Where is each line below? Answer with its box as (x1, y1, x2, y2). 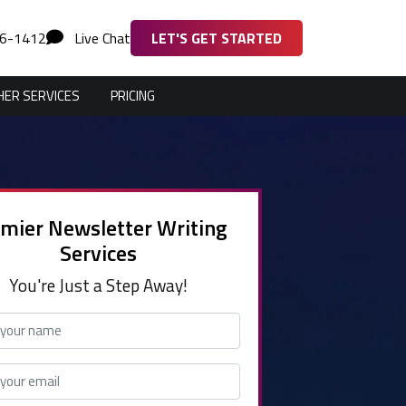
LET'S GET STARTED (151, 27, 282, 50)
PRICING (111, 85, 155, 107)
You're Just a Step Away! (8, 272, 188, 299)
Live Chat (71, 27, 130, 50)
